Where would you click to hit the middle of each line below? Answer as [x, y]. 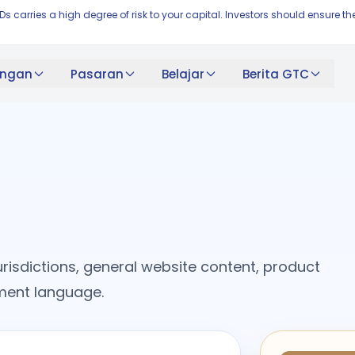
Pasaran [97, 74]
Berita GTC [275, 74]
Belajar [183, 74]
